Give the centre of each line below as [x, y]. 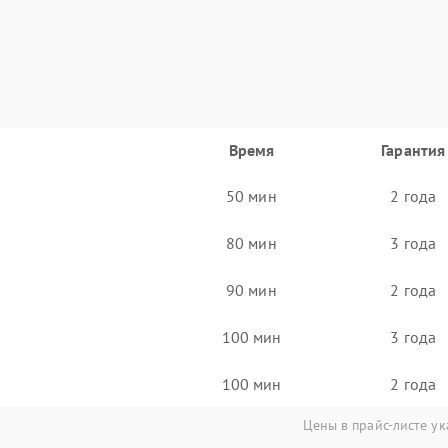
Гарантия [413, 150]
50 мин [251, 195]
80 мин [251, 242]
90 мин [251, 289]
